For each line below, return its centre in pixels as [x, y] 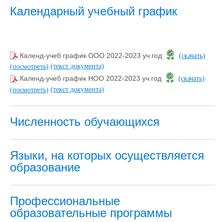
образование [45, 167]
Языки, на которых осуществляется [107, 155]
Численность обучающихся [85, 121]
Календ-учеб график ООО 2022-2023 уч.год [92, 55]
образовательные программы [91, 213]
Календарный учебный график [94, 11]
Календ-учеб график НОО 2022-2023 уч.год [92, 79]
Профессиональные [65, 201]
